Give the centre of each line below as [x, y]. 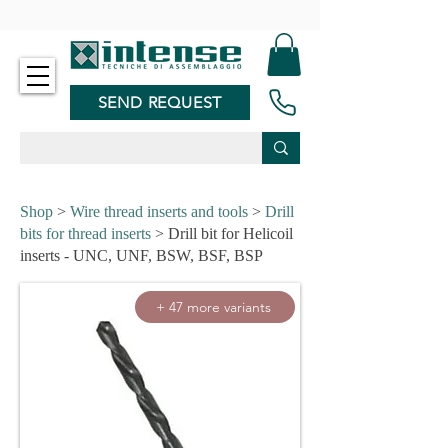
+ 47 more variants [213, 307]
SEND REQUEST [160, 102]
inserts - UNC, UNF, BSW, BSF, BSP [141, 255]
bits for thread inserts [85, 233]
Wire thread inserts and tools [159, 211]
